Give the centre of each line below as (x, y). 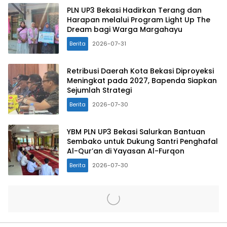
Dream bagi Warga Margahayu (125, 30)
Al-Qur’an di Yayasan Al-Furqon (126, 151)
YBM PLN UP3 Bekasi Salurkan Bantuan (136, 132)
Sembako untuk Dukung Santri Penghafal (142, 142)
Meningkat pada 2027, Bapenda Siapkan (142, 81)
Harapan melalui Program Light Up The (139, 20)
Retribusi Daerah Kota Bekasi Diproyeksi (140, 71)
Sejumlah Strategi (99, 90)
